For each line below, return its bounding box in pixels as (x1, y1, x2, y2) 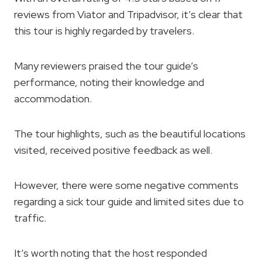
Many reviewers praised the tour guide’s (14, 58, 198, 73)
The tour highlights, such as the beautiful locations (14, 126, 246, 140)
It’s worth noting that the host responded (14, 246, 207, 260)
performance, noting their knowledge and (14, 75, 204, 89)
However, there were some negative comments (14, 178, 239, 192)
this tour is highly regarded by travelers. (14, 23, 194, 37)
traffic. (14, 211, 46, 225)
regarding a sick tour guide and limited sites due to (14, 194, 244, 208)
